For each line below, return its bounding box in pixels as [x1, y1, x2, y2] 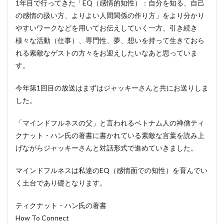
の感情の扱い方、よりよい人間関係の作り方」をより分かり [15, 11, 204, 19]
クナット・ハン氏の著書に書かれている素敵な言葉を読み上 [15, 131, 204, 139]
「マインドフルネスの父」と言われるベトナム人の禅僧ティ [15, 118, 204, 127]
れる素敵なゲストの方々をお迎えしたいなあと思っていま [15, 48, 197, 57]
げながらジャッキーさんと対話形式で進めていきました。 [15, 143, 197, 152]
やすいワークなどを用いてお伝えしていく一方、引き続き [15, 23, 197, 32]
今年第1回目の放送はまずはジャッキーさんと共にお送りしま [15, 83, 208, 92]
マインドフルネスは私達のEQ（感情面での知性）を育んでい [15, 166, 207, 174]
